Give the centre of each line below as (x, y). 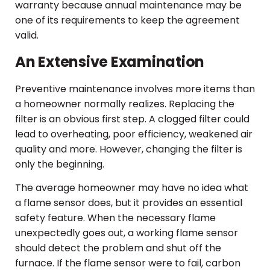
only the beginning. (60, 164)
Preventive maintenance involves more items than (135, 89)
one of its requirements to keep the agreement (127, 20)
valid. (27, 36)
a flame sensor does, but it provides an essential (129, 202)
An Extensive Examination (110, 61)
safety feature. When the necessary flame (115, 218)
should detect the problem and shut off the (118, 248)
